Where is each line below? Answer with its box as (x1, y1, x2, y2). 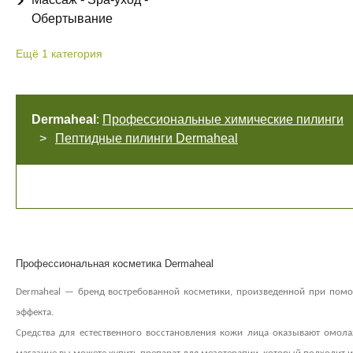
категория (51, 47, 102, 60)
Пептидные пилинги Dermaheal (55, 132, 238, 145)
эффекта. (16, 307, 54, 318)
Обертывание (32, 12, 113, 25)
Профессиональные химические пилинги (102, 113, 344, 126)
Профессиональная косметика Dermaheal (16, 258, 214, 269)
